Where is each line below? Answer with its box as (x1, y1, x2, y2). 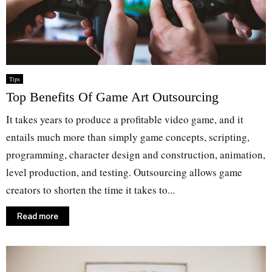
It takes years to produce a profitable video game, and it (6, 112, 243, 126)
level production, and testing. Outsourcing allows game (6, 165, 242, 179)
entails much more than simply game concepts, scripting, (6, 129, 250, 144)
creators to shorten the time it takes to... (6, 182, 175, 197)
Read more (17, 211, 58, 221)
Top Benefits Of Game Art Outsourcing (6, 89, 219, 104)
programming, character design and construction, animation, (6, 147, 265, 161)
